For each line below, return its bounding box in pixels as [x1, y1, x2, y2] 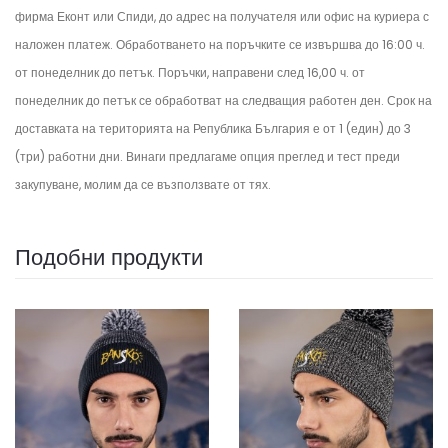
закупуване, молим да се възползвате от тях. [15, 176, 271, 193]
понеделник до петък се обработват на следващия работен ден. [15, 92, 387, 109]
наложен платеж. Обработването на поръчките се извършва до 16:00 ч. [15, 36, 425, 53]
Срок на [387, 92, 432, 109]
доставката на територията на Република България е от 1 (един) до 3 [15, 120, 411, 137]
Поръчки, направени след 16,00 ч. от [158, 64, 365, 81]
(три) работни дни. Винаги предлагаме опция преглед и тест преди [15, 148, 400, 165]
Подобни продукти [15, 242, 203, 273]
